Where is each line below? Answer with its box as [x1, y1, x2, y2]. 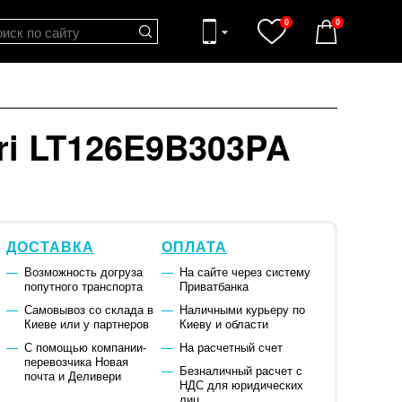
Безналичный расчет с [179, 362, 302, 380]
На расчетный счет [179, 338, 283, 356]
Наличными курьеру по [179, 301, 305, 319]
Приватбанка [179, 277, 249, 295]
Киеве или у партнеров [23, 315, 149, 333]
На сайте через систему [179, 263, 310, 281]
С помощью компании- [23, 338, 146, 356]
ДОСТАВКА [6, 236, 94, 258]
